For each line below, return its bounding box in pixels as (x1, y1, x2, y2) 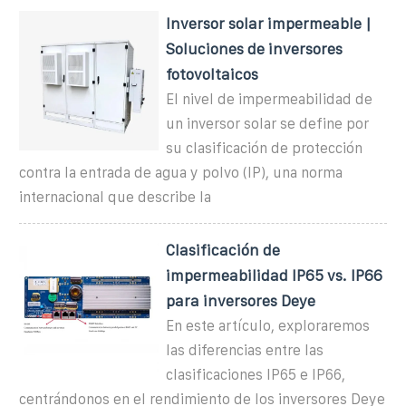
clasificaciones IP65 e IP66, (166, 366, 346, 382)
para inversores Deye (166, 292, 316, 309)
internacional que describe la (19, 188, 211, 205)
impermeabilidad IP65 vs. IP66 (166, 266, 383, 284)
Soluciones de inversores (166, 40, 343, 57)
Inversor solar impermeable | (166, 14, 372, 32)
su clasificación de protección (166, 140, 363, 156)
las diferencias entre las (166, 342, 324, 358)
